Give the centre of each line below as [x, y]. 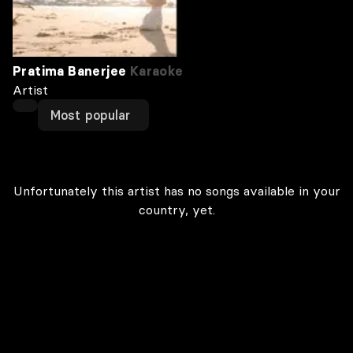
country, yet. [176, 210]
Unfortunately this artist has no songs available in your [176, 191]
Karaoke [155, 71]
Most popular [91, 115]
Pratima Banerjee [70, 71]
